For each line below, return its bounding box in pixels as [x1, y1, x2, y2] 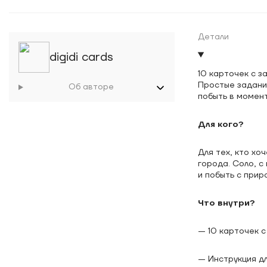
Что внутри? [197, 198, 255, 209]
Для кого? [197, 119, 244, 130]
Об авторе [69, 82, 114, 92]
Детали [197, 32, 229, 42]
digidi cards [49, 49, 113, 65]
